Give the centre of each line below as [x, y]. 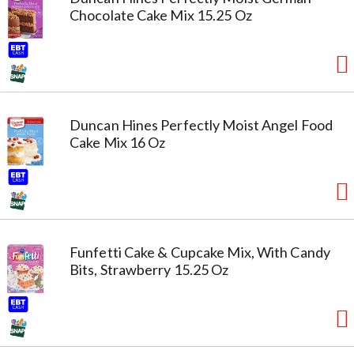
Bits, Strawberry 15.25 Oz [149, 269]
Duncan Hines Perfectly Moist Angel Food [201, 124]
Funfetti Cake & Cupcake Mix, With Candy [200, 252]
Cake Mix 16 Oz [118, 142]
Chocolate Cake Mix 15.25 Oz [161, 15]
